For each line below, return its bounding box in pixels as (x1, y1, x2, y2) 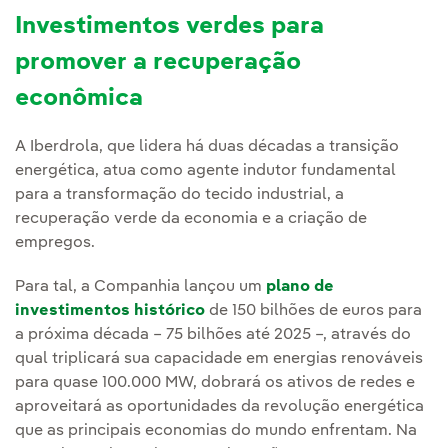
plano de (266, 279, 334, 296)
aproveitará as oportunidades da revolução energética (15, 399, 424, 416)
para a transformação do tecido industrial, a (15, 187, 344, 204)
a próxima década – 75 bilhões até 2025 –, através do (15, 327, 411, 344)
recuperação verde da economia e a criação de (15, 211, 367, 228)
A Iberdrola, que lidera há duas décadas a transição (15, 139, 399, 156)
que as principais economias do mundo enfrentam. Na (15, 423, 417, 440)
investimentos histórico (15, 303, 205, 320)
